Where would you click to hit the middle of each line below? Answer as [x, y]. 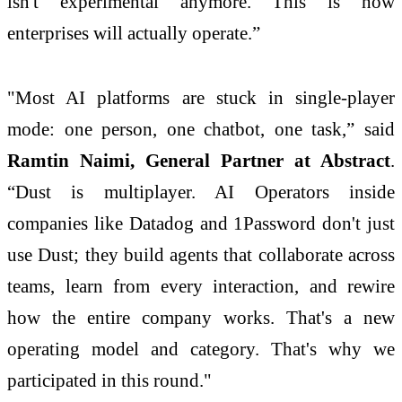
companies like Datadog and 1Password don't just [201, 223]
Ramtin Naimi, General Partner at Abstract [199, 160]
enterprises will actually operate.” [134, 32]
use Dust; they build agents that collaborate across [201, 254]
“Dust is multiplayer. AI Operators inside [201, 191]
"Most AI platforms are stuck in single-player [201, 97]
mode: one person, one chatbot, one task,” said [201, 128]
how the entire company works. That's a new [201, 317]
